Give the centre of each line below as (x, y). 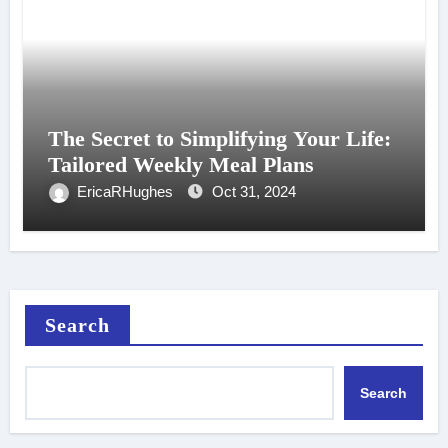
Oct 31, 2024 (253, 192)
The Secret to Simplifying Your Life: (219, 139)
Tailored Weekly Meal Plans (180, 165)
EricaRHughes (126, 192)
